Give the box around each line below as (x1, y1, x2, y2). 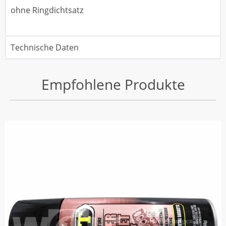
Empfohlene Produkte (41, 74, 185, 94)
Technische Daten (11, 41, 79, 53)
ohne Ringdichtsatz (11, 4, 83, 16)
